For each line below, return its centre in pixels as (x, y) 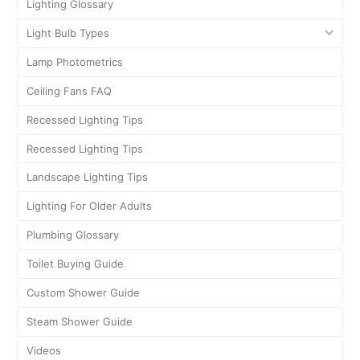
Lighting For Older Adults (90, 206)
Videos (44, 351)
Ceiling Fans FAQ (70, 90)
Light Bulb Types (68, 33)
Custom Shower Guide (84, 293)
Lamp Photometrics (75, 61)
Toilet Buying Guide (76, 264)
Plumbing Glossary (73, 235)
